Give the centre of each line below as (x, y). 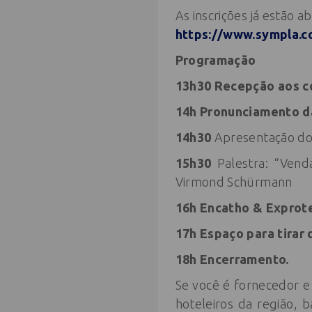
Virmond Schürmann (234, 181)
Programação (216, 60)
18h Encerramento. (232, 259)
